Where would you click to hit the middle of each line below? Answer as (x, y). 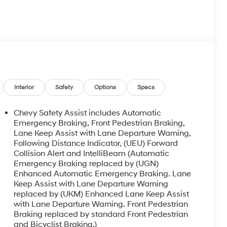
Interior (24, 87)
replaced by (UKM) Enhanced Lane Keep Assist (101, 194)
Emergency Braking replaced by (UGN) (86, 164)
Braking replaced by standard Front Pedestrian (101, 215)
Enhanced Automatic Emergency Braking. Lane (102, 174)
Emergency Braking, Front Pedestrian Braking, (99, 123)
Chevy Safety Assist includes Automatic (87, 113)
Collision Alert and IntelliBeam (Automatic (91, 154)
